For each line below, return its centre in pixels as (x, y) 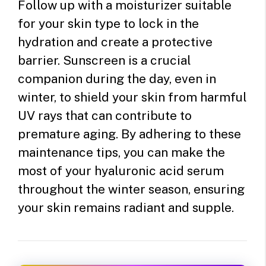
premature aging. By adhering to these (129, 134)
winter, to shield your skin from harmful (132, 97)
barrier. (40, 60)
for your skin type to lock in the (108, 23)
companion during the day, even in (117, 78)
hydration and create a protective (115, 42)
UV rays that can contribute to (105, 115)
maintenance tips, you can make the (121, 152)
